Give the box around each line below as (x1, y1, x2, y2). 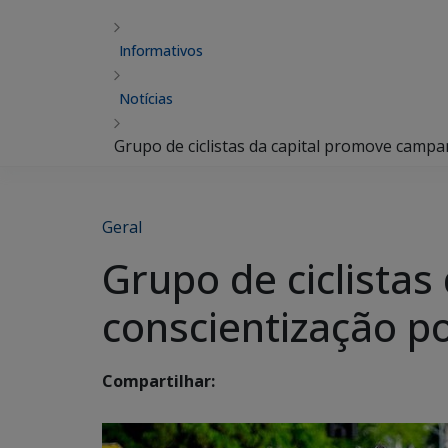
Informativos (119, 41, 203, 60)
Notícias (119, 89, 173, 108)
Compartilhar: (102, 370, 215, 393)
